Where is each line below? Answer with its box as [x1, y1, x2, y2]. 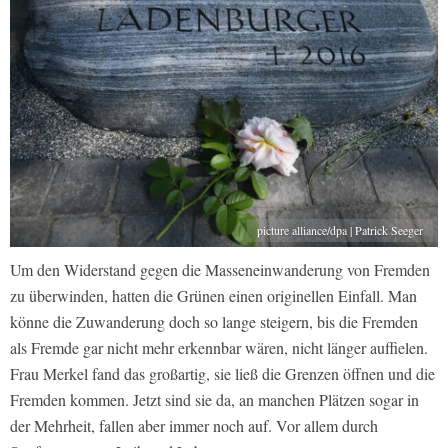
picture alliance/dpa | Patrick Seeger [257, 222, 423, 239]
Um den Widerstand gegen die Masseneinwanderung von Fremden [10, 259, 430, 281]
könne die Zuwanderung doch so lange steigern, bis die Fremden [10, 311, 418, 333]
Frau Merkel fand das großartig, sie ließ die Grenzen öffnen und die [10, 363, 435, 385]
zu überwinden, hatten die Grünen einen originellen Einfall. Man [10, 285, 417, 307]
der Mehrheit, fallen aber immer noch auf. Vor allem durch [10, 415, 378, 437]
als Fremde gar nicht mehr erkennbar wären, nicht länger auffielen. [10, 337, 428, 359]
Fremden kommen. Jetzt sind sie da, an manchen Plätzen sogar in [10, 389, 419, 411]
